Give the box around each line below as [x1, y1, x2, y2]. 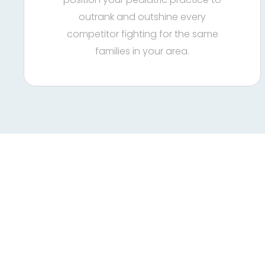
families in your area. [95, 44, 190, 58]
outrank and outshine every [79, 10, 206, 24]
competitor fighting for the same [66, 27, 218, 41]
